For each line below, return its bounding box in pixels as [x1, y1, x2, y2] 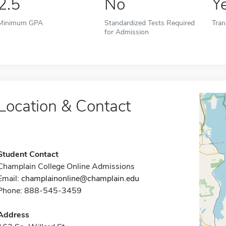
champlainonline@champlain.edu [21, 173, 139, 184]
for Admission [104, 27, 149, 37]
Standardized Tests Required [104, 18, 195, 28]
